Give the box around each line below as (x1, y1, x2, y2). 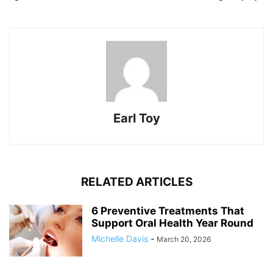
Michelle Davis (91, 233, 148, 244)
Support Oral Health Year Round (91, 216, 253, 229)
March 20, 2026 (157, 234, 211, 244)
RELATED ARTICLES (80, 174, 193, 189)
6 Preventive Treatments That (91, 204, 244, 217)
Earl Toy (113, 110, 160, 126)
